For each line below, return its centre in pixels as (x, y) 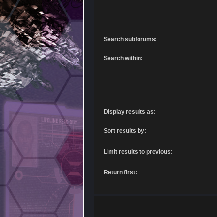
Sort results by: (125, 131)
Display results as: (129, 112)
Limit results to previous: (138, 151)
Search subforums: (130, 39)
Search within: (123, 58)
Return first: (120, 172)
